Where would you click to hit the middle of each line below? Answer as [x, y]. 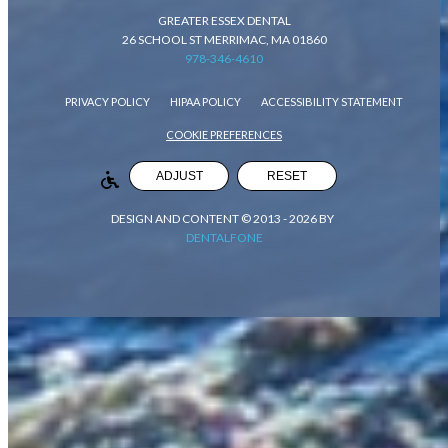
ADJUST [179, 176]
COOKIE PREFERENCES [224, 134]
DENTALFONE [224, 237]
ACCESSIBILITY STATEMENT [332, 101]
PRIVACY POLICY [107, 101]
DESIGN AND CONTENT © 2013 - [200, 218]
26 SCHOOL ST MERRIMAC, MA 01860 [224, 39]
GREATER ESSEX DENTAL [224, 20]
